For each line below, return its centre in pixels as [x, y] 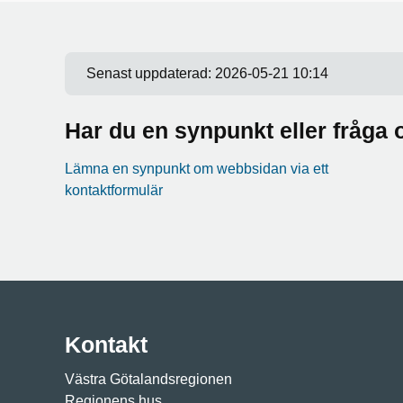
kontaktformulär [114, 190]
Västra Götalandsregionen [148, 379]
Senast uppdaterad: [151, 73]
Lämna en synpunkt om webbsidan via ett [197, 169]
